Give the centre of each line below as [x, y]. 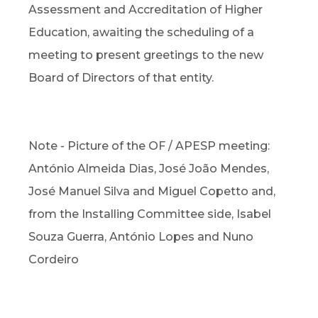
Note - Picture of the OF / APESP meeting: [149, 146]
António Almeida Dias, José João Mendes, [149, 169]
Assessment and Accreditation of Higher [146, 10]
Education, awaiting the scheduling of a [141, 33]
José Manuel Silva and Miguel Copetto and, [152, 192]
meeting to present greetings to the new [146, 55]
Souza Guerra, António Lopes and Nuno [141, 237]
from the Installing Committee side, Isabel [150, 214]
